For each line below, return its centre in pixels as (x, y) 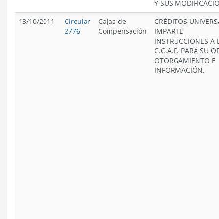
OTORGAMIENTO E (185, 60)
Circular (77, 21)
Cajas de (112, 21)
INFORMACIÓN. (180, 70)
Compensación (122, 31)
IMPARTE (169, 31)
